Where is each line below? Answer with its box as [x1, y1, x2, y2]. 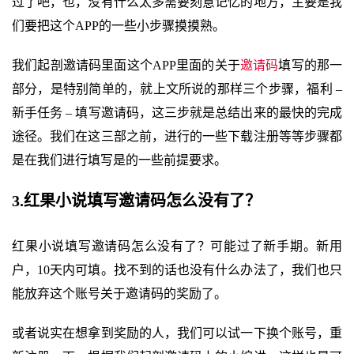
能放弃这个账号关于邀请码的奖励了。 [12, 287, 227, 300]
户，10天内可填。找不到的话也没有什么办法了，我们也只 [12, 263, 342, 277]
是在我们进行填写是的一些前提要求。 [12, 153, 227, 167]
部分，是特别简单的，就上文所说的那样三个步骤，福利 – [12, 82, 342, 96]
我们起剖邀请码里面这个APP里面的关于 [12, 58, 240, 72]
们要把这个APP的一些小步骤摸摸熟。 [12, 19, 225, 32]
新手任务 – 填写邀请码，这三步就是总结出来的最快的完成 [12, 106, 342, 119]
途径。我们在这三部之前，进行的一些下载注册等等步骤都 [12, 130, 342, 143]
